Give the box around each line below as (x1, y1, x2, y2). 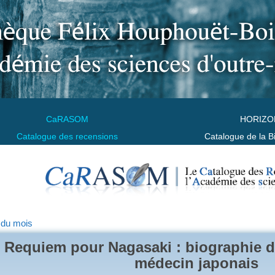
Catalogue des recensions (16, 131, 118, 141)
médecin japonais (134, 254, 258, 271)
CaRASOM (45, 114, 88, 124)
